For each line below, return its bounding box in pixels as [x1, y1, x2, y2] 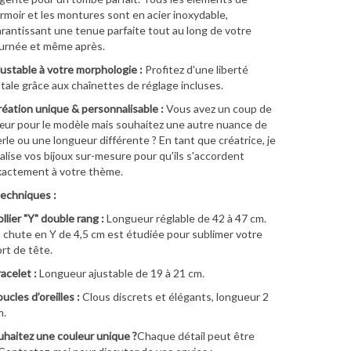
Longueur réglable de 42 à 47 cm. [103, 211, 266, 225]
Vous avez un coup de [163, 101, 272, 115]
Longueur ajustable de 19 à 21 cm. [36, 266, 204, 280]
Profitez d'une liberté [142, 62, 248, 76]
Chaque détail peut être [136, 328, 255, 342]
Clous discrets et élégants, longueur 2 [79, 289, 269, 303]
